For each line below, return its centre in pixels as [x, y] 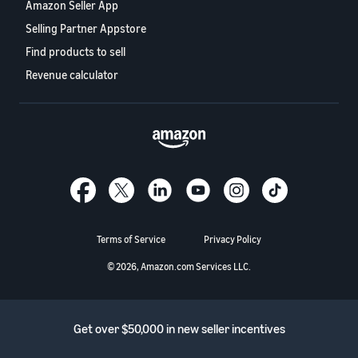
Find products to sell [76, 51]
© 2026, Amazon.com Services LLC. [179, 266]
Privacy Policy [233, 239]
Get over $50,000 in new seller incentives [179, 328]
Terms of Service [131, 239]
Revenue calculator [72, 74]
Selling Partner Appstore [86, 28]
